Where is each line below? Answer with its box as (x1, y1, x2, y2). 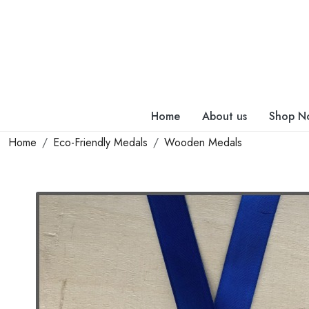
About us (202, 108, 247, 124)
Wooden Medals (164, 134, 242, 150)
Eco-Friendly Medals (53, 134, 148, 150)
